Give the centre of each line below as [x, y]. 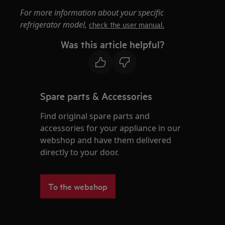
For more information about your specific [92, 13]
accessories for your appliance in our [111, 128]
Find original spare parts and [95, 116]
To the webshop [78, 186]
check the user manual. [127, 24]
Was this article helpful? [113, 44]
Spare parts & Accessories [96, 96]
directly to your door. [80, 152]
